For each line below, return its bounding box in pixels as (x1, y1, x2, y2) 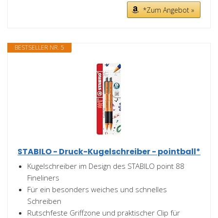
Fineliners (27, 173, 59, 182)
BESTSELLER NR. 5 (15, 43, 64, 52)
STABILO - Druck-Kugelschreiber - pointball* (18, 146, 200, 157)
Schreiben (27, 196, 61, 206)
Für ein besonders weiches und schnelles (27, 184, 167, 194)
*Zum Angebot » (143, 5, 194, 15)
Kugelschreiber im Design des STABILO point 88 (27, 161, 184, 171)
